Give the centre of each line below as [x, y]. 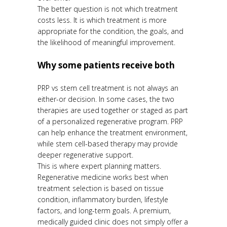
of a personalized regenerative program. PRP [110, 122]
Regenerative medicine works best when [103, 177]
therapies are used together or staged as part [113, 110]
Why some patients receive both [106, 65]
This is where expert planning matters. [99, 166]
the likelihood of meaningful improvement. [106, 43]
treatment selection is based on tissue [101, 188]
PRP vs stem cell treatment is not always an [108, 88]
